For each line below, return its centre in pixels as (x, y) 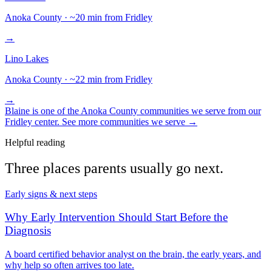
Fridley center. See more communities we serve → (101, 121)
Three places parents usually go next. (114, 168)
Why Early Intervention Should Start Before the (116, 217)
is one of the (55, 110)
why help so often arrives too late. (70, 265)
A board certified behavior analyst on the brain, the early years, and (133, 254)
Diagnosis (28, 231)
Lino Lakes (27, 58)
